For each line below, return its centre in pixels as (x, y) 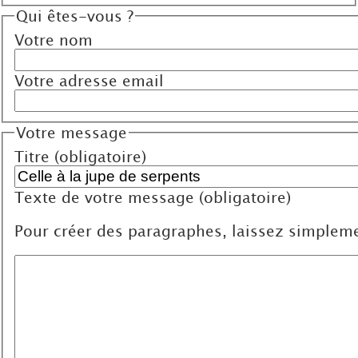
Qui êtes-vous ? (75, 16)
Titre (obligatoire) (81, 156)
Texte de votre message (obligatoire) (153, 197)
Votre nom (54, 40)
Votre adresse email (89, 81)
